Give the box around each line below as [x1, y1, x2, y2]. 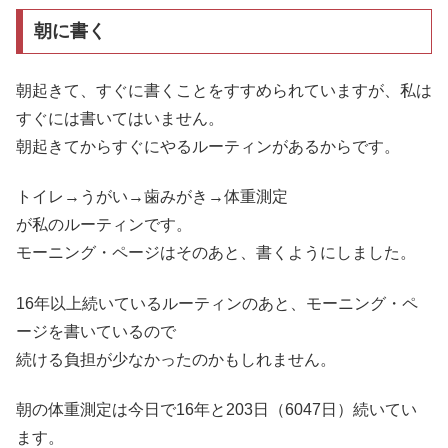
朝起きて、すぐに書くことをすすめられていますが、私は [16, 81, 432, 99]
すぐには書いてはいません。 [16, 109, 224, 127]
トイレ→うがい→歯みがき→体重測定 [16, 188, 288, 206]
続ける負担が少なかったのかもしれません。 [16, 350, 336, 368]
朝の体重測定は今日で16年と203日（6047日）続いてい [16, 400, 417, 418]
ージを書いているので [16, 322, 176, 340]
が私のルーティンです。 [16, 216, 192, 234]
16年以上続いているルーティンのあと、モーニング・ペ [16, 294, 418, 312]
